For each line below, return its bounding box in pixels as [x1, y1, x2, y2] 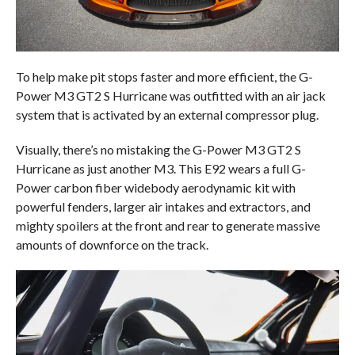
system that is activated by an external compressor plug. [15, 106, 319, 122]
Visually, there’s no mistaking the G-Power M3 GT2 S [15, 141, 301, 157]
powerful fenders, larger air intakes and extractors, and [15, 198, 311, 214]
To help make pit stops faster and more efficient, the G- [15, 68, 313, 84]
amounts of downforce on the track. [15, 236, 208, 252]
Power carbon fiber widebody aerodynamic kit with [15, 179, 296, 195]
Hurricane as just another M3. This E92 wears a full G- [15, 160, 306, 176]
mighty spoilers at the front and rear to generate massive [15, 217, 320, 233]
